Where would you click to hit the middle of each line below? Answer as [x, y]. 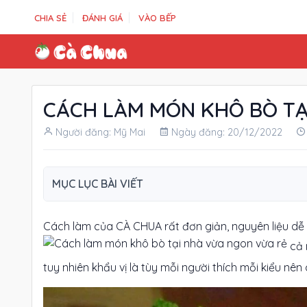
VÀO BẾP [157, 17]
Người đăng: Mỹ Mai [100, 132]
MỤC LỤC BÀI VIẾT [98, 184]
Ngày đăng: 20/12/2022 [227, 132]
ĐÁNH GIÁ [102, 17]
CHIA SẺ [50, 17]
